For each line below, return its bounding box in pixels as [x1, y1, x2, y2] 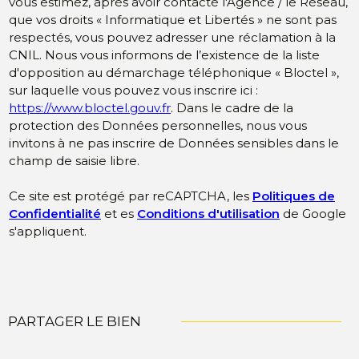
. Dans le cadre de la [171, 100, 293, 116]
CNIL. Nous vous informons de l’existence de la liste [9, 47, 320, 63]
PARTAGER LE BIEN [8, 313, 141, 330]
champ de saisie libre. [9, 153, 139, 169]
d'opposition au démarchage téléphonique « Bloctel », [9, 65, 339, 81]
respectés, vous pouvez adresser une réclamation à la [9, 30, 336, 46]
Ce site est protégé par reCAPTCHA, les [9, 188, 252, 204]
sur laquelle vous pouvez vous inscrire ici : [9, 83, 258, 99]
